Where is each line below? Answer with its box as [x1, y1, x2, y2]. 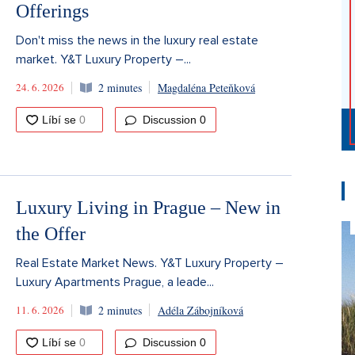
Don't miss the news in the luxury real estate [16, 32, 258, 48]
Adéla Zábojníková [158, 303, 243, 319]
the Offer [16, 223, 86, 244]
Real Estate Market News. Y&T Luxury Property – [16, 254, 284, 271]
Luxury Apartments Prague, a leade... [16, 273, 214, 290]
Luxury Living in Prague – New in [16, 197, 281, 218]
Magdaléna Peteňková [158, 80, 255, 96]
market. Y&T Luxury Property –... [16, 51, 191, 67]
